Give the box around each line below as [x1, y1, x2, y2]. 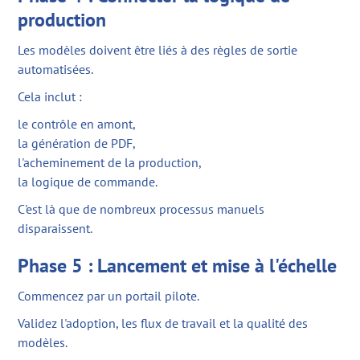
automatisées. [18, 61, 94, 78]
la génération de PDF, [18, 135, 137, 152]
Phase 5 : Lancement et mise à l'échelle [18, 253, 337, 279]
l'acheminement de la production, [18, 154, 202, 171]
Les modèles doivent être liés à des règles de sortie [18, 42, 298, 59]
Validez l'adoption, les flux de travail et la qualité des [18, 315, 309, 332]
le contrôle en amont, [18, 116, 137, 133]
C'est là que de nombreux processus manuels [18, 201, 265, 218]
